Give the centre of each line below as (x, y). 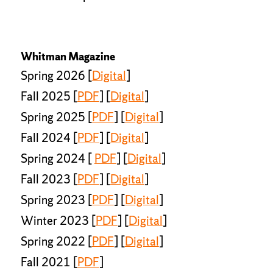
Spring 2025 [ (56, 117)
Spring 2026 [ (56, 75)
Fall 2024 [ (49, 137)
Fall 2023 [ (49, 179)
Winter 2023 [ (58, 220)
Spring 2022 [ (56, 241)
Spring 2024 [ (57, 158)
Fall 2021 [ (49, 262)
